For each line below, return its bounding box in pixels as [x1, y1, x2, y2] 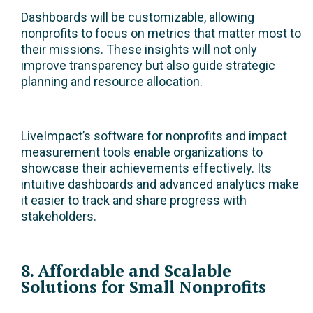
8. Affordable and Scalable [21, 260, 231, 282]
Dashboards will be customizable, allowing [21, 10, 254, 25]
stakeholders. [21, 209, 96, 224]
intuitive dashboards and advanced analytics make [21, 177, 299, 192]
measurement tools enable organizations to [21, 145, 263, 160]
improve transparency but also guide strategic [21, 58, 275, 73]
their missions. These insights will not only [21, 42, 257, 57]
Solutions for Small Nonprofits [21, 276, 266, 298]
